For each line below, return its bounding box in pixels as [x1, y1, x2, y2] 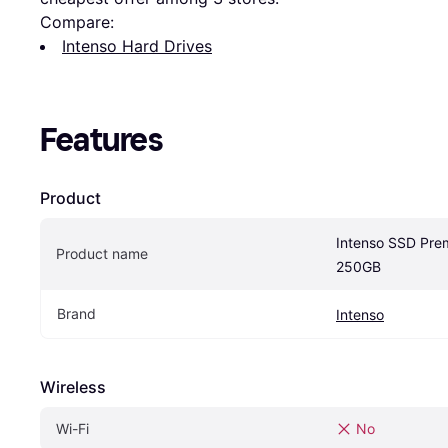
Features [40, 120, 163, 159]
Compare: [40, 11, 114, 32]
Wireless [40, 376, 106, 397]
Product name [56, 244, 148, 262]
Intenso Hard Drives [62, 35, 212, 56]
